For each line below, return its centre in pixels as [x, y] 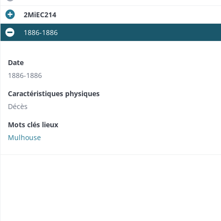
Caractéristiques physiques [54, 94]
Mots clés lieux [33, 125]
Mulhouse [24, 138]
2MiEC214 [40, 15]
